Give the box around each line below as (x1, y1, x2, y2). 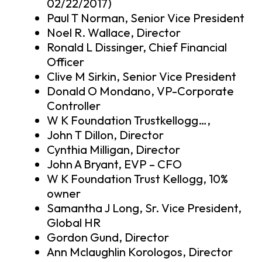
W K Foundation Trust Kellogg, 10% (47, 171, 228, 187)
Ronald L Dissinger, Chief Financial (47, 40, 227, 55)
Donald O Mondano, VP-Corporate (47, 84, 234, 99)
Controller (47, 98, 101, 113)
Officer (47, 54, 84, 70)
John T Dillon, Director (47, 127, 164, 143)
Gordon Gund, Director (47, 230, 169, 245)
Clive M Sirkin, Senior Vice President (47, 69, 236, 84)
